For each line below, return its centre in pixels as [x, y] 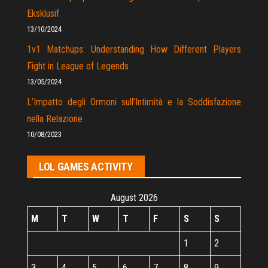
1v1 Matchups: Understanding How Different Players [134, 50]
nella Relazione [55, 119]
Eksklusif [43, 14]
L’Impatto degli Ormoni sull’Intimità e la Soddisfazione [134, 102]
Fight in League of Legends [78, 66]
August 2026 [134, 198]
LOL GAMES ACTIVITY [86, 167]
